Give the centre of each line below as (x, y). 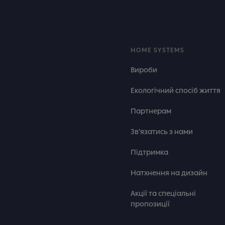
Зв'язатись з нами (162, 132)
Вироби (144, 70)
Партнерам (151, 111)
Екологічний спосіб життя (176, 91)
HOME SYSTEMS (157, 50)
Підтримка (149, 152)
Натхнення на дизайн (169, 173)
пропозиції (150, 204)
